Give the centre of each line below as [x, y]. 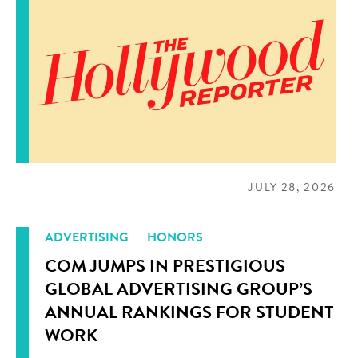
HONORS [175, 237]
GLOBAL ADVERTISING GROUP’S [179, 289]
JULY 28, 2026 [292, 187]
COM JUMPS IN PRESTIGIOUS [165, 266]
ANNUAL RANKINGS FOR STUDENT [189, 312]
